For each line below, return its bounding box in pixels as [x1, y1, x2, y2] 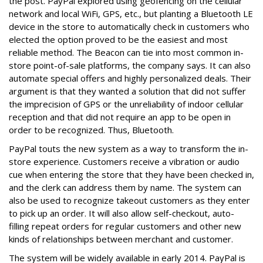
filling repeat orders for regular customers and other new [9, 220, 241, 232]
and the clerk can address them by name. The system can [9, 181, 241, 193]
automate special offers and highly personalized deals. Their [9, 72, 251, 84]
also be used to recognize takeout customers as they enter [9, 194, 250, 206]
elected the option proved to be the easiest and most [9, 33, 228, 45]
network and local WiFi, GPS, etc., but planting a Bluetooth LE [9, 8, 253, 19]
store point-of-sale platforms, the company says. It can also [9, 59, 251, 71]
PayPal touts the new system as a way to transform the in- [9, 143, 248, 154]
